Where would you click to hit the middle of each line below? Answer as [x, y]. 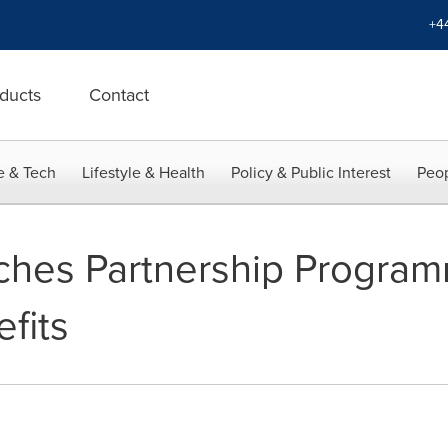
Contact [119, 95]
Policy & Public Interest [311, 172]
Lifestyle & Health [143, 172]
